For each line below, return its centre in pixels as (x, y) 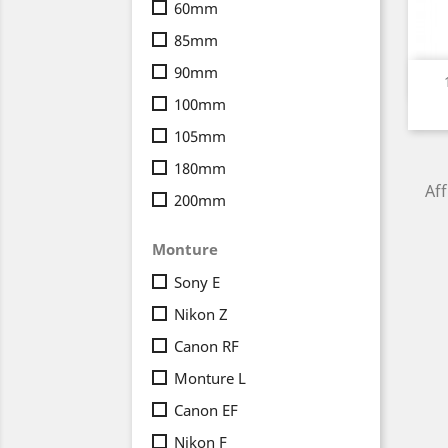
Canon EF (206, 410)
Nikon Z (201, 314)
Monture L (210, 378)
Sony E (197, 282)
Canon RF (206, 346)
